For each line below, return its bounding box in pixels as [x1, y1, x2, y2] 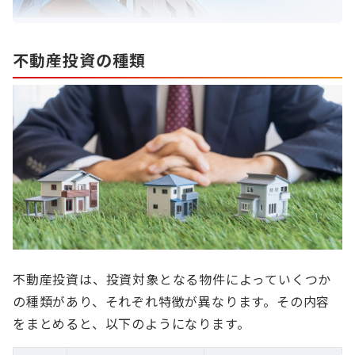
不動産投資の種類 [13, 48, 146, 71]
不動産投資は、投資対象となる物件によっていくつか [13, 269, 332, 288]
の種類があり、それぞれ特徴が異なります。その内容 [13, 292, 330, 311]
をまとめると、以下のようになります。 [13, 314, 250, 333]
